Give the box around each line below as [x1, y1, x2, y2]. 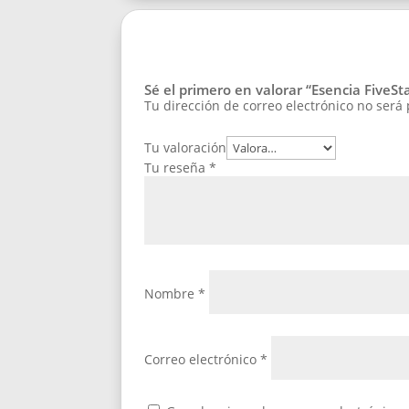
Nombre [144, 285, 198, 303]
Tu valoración [144, 139, 226, 157]
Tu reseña [144, 159, 209, 177]
